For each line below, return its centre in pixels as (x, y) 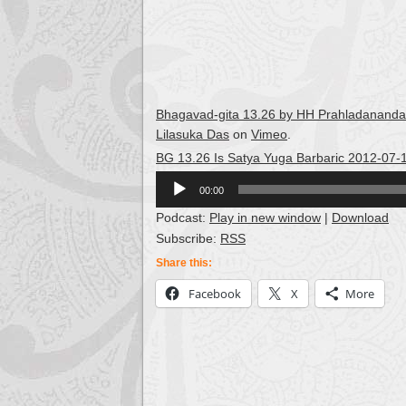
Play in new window (265, 217)
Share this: (184, 263)
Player (173, 200)
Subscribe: (188, 238)
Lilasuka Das (193, 134)
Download (360, 217)
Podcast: (183, 217)
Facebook (215, 294)
